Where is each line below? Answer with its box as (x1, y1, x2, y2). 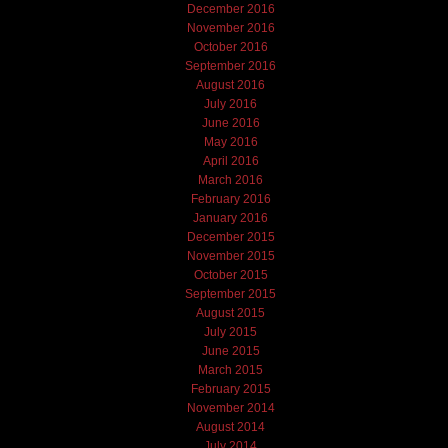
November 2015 (186, 248, 275, 263)
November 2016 (186, 20, 275, 35)
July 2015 (204, 324, 258, 339)
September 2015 (185, 286, 277, 301)
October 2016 (193, 39, 268, 54)
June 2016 (201, 115, 260, 130)
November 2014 (186, 400, 275, 415)
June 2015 (201, 343, 260, 358)
